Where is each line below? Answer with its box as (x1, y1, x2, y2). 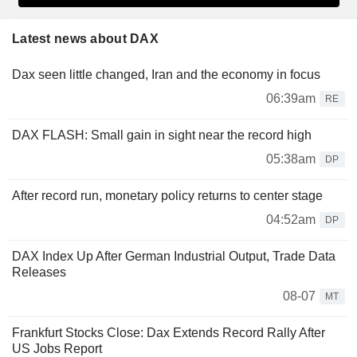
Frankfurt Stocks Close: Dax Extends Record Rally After (12, 326, 325, 340)
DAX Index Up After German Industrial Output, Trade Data (12, 249, 335, 264)
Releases (12, 265, 66, 280)
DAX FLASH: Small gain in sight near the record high (12, 128, 312, 143)
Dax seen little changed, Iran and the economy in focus (12, 68, 320, 82)
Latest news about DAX (12, 32, 159, 46)
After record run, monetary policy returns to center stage (12, 189, 323, 203)
